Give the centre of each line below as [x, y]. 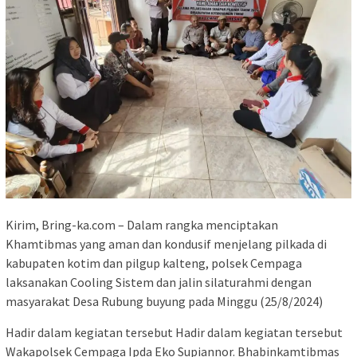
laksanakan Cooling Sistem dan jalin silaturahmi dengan [159, 282]
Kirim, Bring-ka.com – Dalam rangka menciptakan [142, 225]
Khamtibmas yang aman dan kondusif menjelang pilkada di [166, 244]
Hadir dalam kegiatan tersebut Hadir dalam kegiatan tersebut [174, 333]
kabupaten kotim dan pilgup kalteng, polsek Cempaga [154, 263]
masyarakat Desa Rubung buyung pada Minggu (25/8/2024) [164, 302]
